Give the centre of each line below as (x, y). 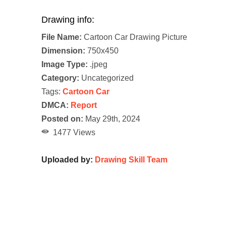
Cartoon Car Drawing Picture (134, 37)
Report (84, 105)
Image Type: (65, 65)
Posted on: (62, 119)
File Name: (62, 37)
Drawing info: (68, 20)
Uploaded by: (68, 160)
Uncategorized (106, 78)
